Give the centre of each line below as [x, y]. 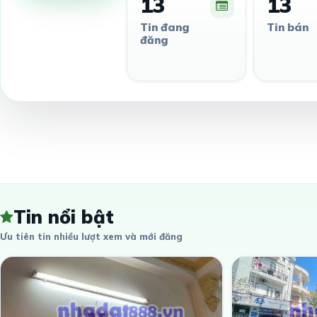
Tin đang [165, 27]
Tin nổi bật [64, 217]
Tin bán [287, 27]
